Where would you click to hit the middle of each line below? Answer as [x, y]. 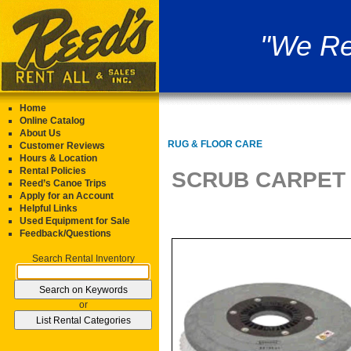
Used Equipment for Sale [75, 221]
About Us [40, 133]
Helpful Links [49, 208]
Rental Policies [53, 171]
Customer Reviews [62, 146]
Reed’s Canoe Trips [63, 183]
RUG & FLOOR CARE [215, 145]
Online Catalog [52, 121]
